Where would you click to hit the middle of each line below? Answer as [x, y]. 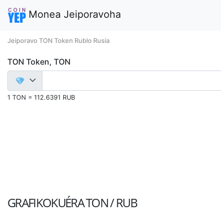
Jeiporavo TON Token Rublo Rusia [58, 40]
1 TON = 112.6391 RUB [41, 97]
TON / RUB [112, 203]
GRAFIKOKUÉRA [47, 203]
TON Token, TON [39, 62]
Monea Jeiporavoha [73, 15]
